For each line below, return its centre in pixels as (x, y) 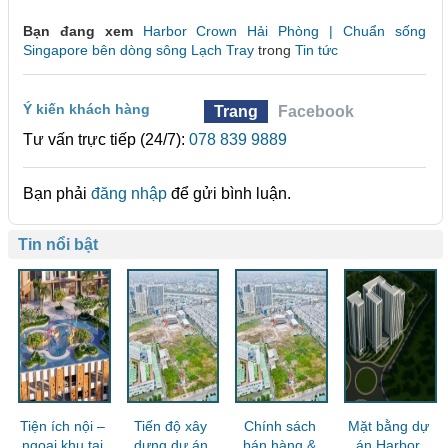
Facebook (316, 112)
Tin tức (316, 50)
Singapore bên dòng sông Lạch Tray (138, 50)
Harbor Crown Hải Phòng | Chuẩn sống (284, 31)
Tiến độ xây (171, 426)
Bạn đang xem (78, 31)
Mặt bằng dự (388, 426)
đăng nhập (129, 194)
